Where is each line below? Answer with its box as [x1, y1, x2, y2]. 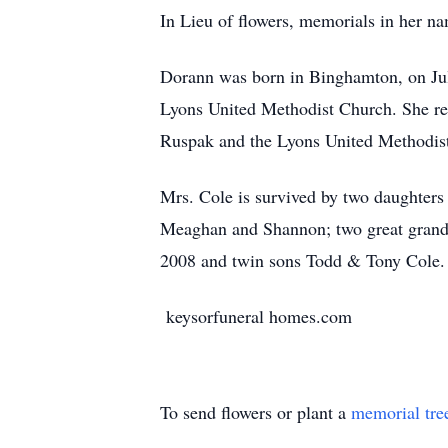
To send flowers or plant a [160, 400, 351, 424]
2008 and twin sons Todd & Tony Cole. [160, 248, 445, 272]
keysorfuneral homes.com [160, 304, 352, 328]
